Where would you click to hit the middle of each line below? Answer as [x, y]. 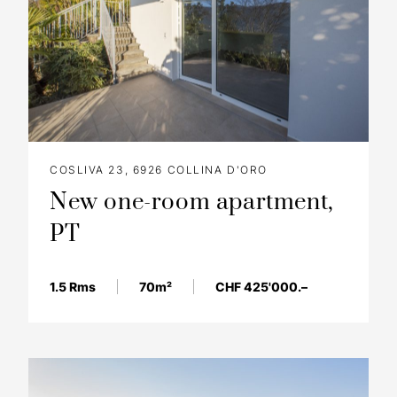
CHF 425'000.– [261, 287]
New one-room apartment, [192, 203]
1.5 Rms [73, 287]
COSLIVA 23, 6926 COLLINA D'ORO [159, 170]
